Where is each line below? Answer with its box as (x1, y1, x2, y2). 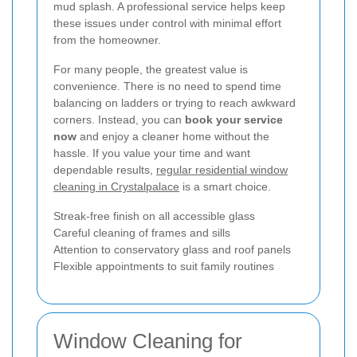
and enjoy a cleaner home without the (76, 130, 269, 143)
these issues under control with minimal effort (53, 17, 281, 30)
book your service (185, 113, 283, 127)
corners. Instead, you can (53, 113, 185, 127)
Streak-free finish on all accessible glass (53, 210, 255, 223)
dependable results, (53, 163, 156, 177)
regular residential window (156, 163, 288, 177)
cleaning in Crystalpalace (53, 180, 179, 194)
